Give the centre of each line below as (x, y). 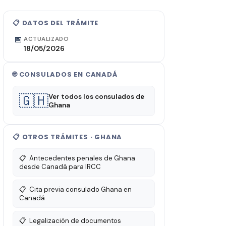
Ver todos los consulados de (96, 97)
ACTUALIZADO (46, 39)
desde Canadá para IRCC (60, 167)
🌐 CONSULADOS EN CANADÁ (65, 74)
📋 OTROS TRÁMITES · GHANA (68, 137)
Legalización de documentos (75, 221)
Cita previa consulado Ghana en (80, 189)
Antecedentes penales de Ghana (82, 158)
